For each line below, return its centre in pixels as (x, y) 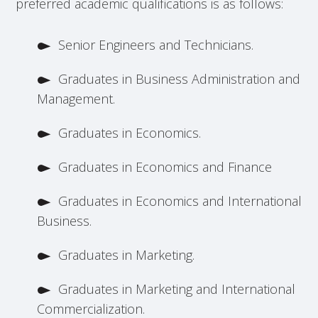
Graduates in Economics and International (180, 201)
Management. (76, 99)
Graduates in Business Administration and (180, 79)
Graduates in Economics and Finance (165, 167)
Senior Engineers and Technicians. (156, 45)
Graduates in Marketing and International (177, 289)
